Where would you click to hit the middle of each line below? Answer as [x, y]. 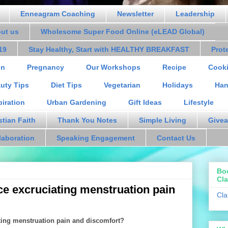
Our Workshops [113, 67]
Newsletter [135, 14]
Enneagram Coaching [58, 14]
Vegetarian [122, 85]
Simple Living [163, 120]
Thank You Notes [87, 120]
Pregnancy [46, 67]
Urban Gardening [77, 103]
